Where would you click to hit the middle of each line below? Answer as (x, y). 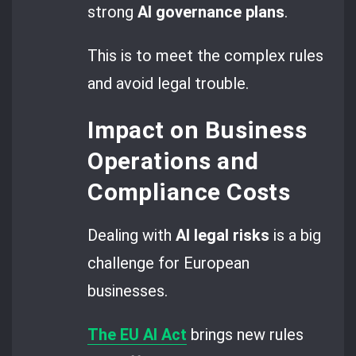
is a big (296, 235)
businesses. (128, 290)
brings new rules (246, 335)
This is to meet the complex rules (206, 56)
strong (113, 12)
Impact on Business (197, 130)
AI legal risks (223, 235)
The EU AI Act (137, 335)
